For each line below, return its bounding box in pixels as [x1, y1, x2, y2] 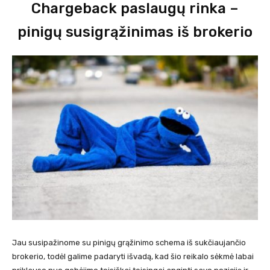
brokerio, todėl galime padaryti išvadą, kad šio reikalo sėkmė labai [12, 251, 254, 261]
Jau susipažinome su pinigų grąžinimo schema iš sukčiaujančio [12, 237, 246, 247]
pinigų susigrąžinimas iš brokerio [17, 23, 253, 40]
